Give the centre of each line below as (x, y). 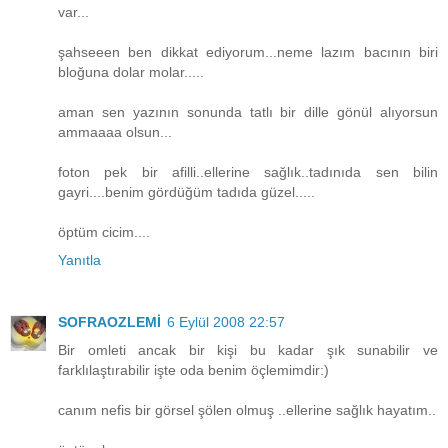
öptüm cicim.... (104, 232)
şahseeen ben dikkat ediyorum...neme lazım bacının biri (248, 52)
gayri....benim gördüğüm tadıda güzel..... (186, 192)
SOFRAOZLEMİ (109, 322)
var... (73, 12)
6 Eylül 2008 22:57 (226, 322)
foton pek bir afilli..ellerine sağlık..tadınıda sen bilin (248, 172)
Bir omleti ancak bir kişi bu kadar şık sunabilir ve (248, 350)
